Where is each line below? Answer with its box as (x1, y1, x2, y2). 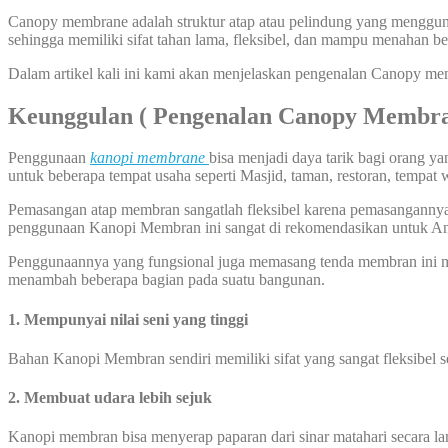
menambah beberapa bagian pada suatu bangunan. (8, 271, 325, 289)
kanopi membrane (90, 149, 205, 167)
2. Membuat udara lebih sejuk (8, 389, 212, 407)
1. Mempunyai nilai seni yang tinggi (8, 310, 248, 328)
